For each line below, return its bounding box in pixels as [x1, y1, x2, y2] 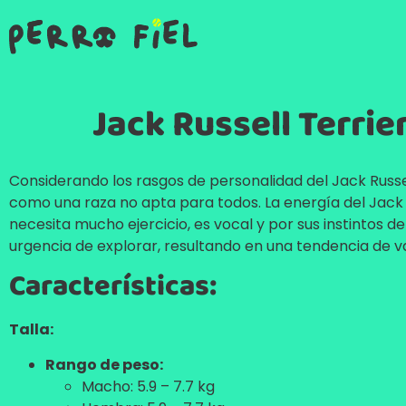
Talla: [9, 319, 53, 341]
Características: [9, 264, 217, 311]
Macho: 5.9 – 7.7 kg [82, 375, 215, 397]
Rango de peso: [45, 353, 163, 375]
